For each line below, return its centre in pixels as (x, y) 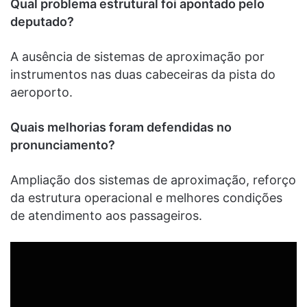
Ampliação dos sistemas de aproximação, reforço (153, 180)
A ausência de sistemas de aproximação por (137, 56)
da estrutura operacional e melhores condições (146, 197)
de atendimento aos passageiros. (106, 215)
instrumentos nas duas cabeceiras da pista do (143, 74)
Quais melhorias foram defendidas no (121, 127)
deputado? (42, 21)
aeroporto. (41, 92)
